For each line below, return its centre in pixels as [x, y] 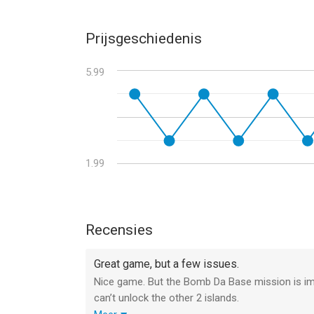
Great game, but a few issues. [166, 264]
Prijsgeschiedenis [144, 39]
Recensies [119, 230]
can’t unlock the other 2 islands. [166, 298]
